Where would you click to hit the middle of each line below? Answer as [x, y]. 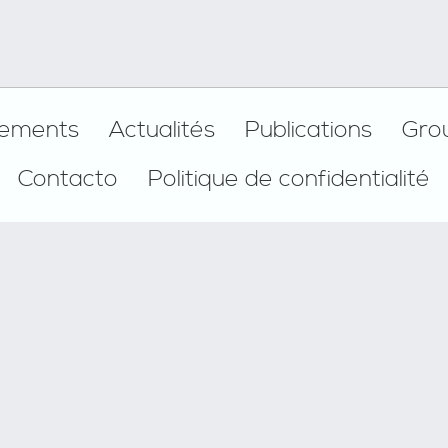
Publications [308, 129]
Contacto [68, 178]
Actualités [162, 129]
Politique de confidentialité [289, 178]
